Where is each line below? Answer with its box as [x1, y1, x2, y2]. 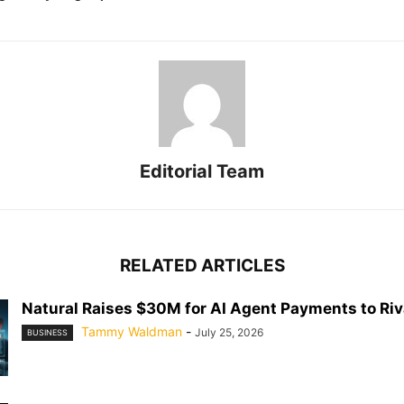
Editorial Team [140, 161, 264, 182]
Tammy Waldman [81, 324, 182, 339]
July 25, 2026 [195, 326, 263, 339]
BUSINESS [27, 327, 68, 338]
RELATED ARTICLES [119, 255, 285, 276]
